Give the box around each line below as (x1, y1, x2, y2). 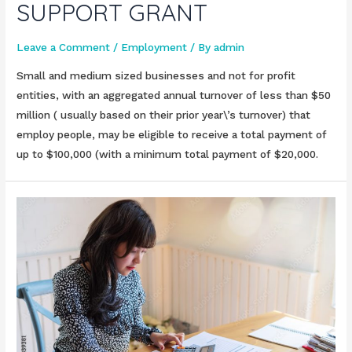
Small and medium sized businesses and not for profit (16, 69, 296, 82)
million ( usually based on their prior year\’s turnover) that (16, 108, 311, 122)
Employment (121, 41, 188, 54)
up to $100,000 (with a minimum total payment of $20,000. (16, 148, 319, 161)
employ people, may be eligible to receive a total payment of (16, 128, 328, 141)
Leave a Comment (16, 41, 111, 54)
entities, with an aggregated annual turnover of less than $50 (16, 89, 332, 102)
